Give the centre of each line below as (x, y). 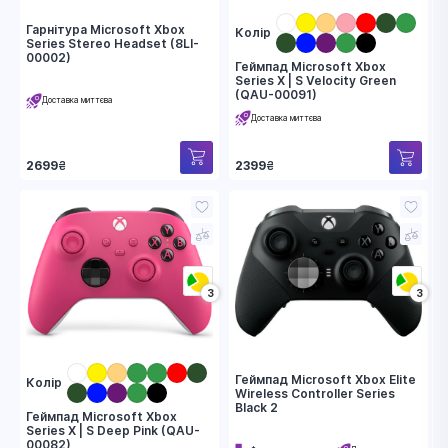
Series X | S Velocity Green (315, 80)
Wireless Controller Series (315, 394)
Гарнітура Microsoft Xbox (105, 30)
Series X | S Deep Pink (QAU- (113, 430)
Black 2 (256, 408)
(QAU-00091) (276, 94)
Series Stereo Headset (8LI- (112, 44)
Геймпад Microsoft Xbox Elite (325, 380)
